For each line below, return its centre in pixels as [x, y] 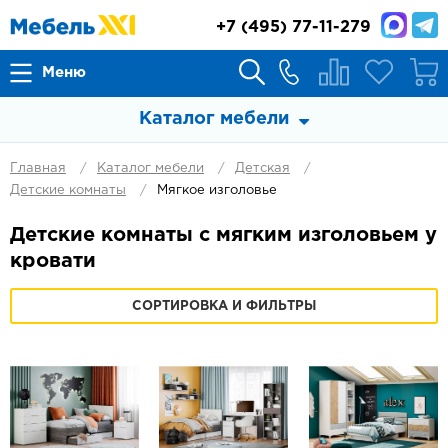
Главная [38, 168]
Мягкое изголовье [217, 190]
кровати [53, 261]
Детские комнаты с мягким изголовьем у [223, 235]
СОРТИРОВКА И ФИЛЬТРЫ [224, 306]
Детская [262, 168]
